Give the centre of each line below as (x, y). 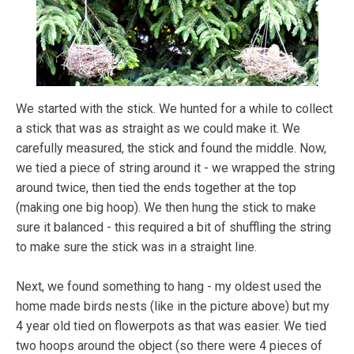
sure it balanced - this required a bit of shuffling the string (173, 227)
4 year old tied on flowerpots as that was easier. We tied (171, 326)
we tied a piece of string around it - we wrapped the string (175, 168)
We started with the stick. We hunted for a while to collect (174, 108)
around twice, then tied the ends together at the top (156, 187)
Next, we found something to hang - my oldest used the (169, 286)
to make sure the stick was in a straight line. (136, 247)
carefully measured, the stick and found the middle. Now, (171, 148)
